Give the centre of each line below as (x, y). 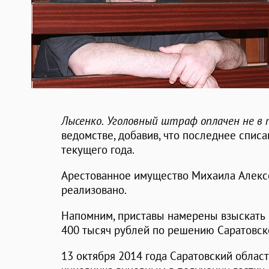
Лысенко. (83, 121)
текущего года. (98, 150)
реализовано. (94, 190)
